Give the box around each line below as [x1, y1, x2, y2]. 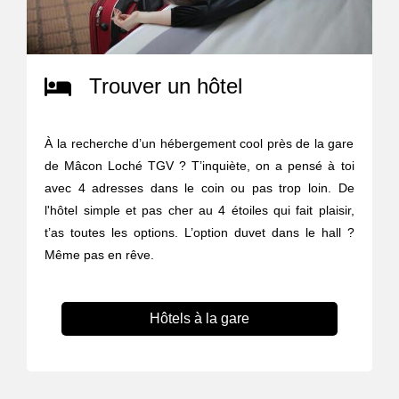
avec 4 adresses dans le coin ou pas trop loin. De [45, 180, 354, 195]
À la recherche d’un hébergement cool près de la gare [45, 135, 354, 151]
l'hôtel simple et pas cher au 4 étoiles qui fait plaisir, [45, 202, 354, 217]
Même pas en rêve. [45, 247, 155, 262]
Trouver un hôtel [89, 73, 243, 98]
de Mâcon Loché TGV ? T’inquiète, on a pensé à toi [45, 158, 354, 173]
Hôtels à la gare [149, 310, 249, 326]
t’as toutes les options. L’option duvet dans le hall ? [45, 224, 354, 240]
